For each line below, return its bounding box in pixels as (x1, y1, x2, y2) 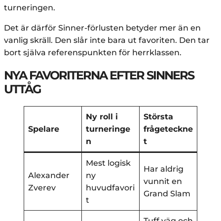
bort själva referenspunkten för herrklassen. (4, 48, 182, 58)
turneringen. (4, 3, 55, 13)
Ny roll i (86, 112, 118, 122)
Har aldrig (144, 164, 184, 174)
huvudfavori (86, 183, 135, 193)
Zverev (28, 183, 56, 193)
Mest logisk (86, 158, 131, 168)
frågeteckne (144, 124, 193, 134)
